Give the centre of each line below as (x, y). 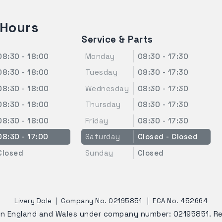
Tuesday (101, 72)
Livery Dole (33, 201)
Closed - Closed (168, 137)
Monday (100, 56)
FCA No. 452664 (180, 201)
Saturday (103, 137)
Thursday (103, 105)
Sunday (99, 153)
